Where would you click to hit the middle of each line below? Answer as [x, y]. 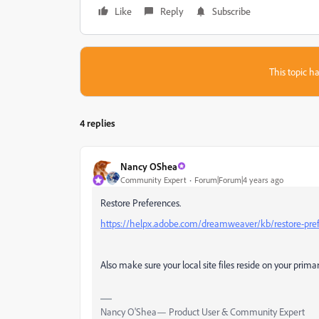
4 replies [98, 123]
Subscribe [231, 11]
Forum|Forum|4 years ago [239, 179]
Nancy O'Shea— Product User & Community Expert [203, 312]
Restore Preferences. [141, 203]
